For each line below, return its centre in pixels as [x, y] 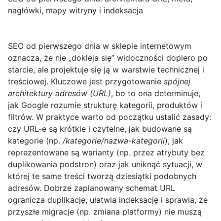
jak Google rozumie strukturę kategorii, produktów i [105, 105]
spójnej [177, 82]
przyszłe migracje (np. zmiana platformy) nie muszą [105, 212]
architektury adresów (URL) [59, 93]
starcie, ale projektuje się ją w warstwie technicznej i [106, 70]
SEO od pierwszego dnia [54, 46]
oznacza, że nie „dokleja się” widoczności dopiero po [108, 58]
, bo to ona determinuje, [156, 93]
